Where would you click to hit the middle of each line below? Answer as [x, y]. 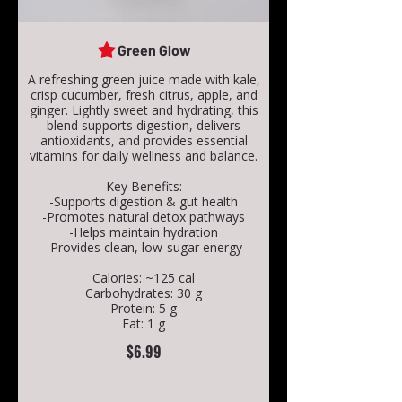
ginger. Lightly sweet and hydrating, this [144, 110]
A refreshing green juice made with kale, [144, 80]
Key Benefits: [144, 187]
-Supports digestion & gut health [144, 202]
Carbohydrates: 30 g [144, 293]
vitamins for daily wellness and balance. [144, 156]
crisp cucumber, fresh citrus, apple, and [144, 95]
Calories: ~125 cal [144, 278]
